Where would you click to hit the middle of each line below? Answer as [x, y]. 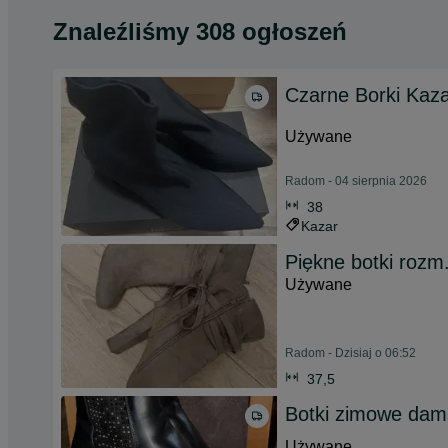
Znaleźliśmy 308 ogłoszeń [200, 31]
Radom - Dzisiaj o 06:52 [350, 353]
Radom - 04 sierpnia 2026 [356, 181]
